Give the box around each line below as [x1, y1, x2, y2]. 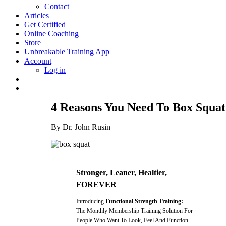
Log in [44, 66, 66, 74]
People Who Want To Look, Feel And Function [76, 217, 188, 224]
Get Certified [24, 20, 66, 29]
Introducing [76, 198, 105, 205]
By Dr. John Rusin [50, 123, 110, 131]
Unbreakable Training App [24, 47, 109, 56]
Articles [24, 11, 49, 20]
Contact [44, 2, 69, 11]
